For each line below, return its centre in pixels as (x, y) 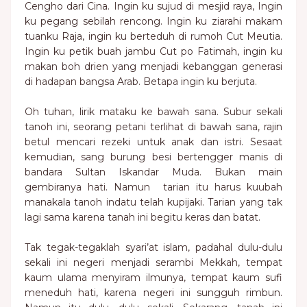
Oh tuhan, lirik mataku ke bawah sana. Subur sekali (153, 112)
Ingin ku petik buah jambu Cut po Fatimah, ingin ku (153, 51)
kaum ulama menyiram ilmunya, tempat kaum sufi (153, 278)
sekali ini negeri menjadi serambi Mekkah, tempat (153, 262)
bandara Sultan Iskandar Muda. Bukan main (153, 172)
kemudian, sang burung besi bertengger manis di (153, 157)
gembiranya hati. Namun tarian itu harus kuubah (153, 187)
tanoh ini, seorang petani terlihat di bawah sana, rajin (153, 127)
